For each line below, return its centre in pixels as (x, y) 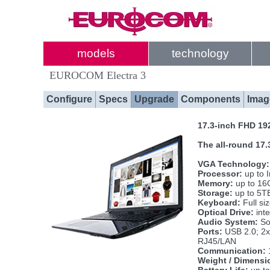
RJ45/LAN (217, 241)
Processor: (220, 174)
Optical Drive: (226, 212)
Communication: (232, 251)
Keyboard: (219, 202)
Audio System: (228, 222)
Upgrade (154, 99)
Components (211, 99)
